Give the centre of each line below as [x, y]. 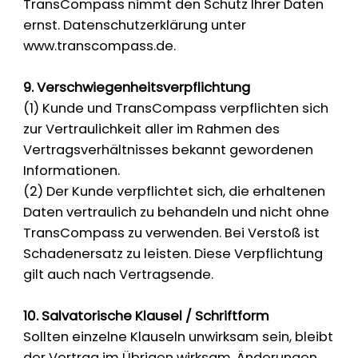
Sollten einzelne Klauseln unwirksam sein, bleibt [179, 337]
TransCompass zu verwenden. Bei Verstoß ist [172, 233]
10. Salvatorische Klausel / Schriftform [147, 316]
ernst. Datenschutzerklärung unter [135, 26]
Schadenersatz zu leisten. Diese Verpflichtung [173, 254]
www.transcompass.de [99, 46]
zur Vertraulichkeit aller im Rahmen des [152, 129]
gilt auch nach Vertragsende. [119, 275]
